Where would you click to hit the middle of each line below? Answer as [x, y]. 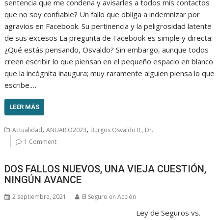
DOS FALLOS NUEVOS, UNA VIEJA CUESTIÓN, [106, 169]
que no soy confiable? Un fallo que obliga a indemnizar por [102, 14]
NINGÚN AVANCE [43, 179]
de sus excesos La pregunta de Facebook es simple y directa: [109, 38]
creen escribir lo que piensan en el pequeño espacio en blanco [109, 62]
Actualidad [27, 130]
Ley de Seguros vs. [168, 212]
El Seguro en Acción [109, 196]
